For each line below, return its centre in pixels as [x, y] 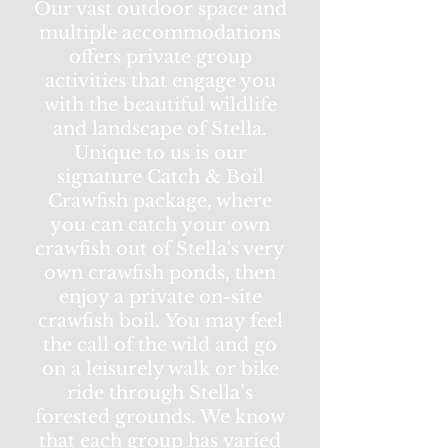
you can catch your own [160, 225]
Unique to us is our [160, 153]
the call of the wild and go [160, 345]
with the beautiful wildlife [160, 105]
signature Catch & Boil [160, 177]
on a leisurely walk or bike [160, 369]
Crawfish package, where [160, 201]
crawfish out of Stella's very [160, 249]
